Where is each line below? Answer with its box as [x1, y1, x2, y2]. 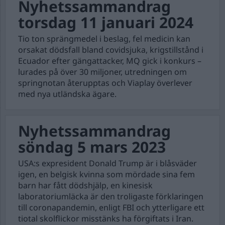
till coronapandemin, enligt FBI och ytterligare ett [18, 202, 204, 213]
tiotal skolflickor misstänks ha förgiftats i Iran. [18, 213, 193, 224]
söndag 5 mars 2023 [18, 137, 166, 157]
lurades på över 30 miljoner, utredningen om [18, 66, 187, 77]
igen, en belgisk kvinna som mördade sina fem [18, 169, 195, 180]
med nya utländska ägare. [18, 88, 117, 99]
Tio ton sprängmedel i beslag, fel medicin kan [18, 33, 190, 44]
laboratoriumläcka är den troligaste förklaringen [18, 191, 203, 202]
